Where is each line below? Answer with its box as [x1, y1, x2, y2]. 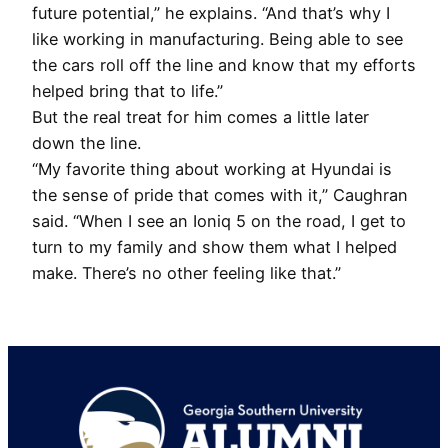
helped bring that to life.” [32, 81, 228, 102]
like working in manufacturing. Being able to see [32, 29, 403, 50]
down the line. [32, 133, 146, 154]
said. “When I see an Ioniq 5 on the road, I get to [32, 211, 406, 232]
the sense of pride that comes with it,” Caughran [32, 185, 408, 206]
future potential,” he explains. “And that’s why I [32, 3, 390, 24]
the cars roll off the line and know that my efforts [32, 55, 416, 76]
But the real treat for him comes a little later [32, 107, 369, 128]
